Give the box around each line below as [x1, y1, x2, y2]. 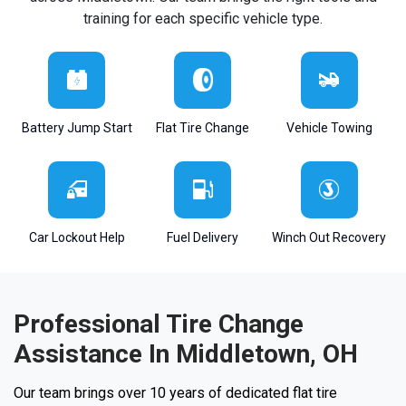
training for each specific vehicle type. [83, 9, 323, 27]
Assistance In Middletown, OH [14, 338, 358, 369]
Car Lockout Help [28, 229, 125, 245]
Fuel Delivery [167, 229, 239, 245]
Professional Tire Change [14, 308, 304, 339]
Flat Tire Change [156, 120, 250, 135]
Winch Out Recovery [272, 229, 387, 245]
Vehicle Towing [285, 120, 372, 135]
